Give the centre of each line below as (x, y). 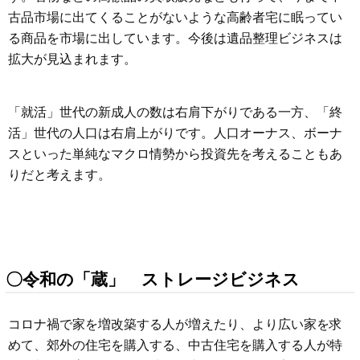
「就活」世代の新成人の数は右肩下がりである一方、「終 (175, 112)
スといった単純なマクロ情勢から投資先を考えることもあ (175, 154)
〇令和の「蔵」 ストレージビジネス (153, 280)
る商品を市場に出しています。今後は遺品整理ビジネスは (175, 39)
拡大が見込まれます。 (72, 59)
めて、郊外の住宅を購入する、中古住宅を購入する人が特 (175, 345)
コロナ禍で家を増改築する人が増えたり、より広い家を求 (175, 324)
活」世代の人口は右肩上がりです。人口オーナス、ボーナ (175, 133)
